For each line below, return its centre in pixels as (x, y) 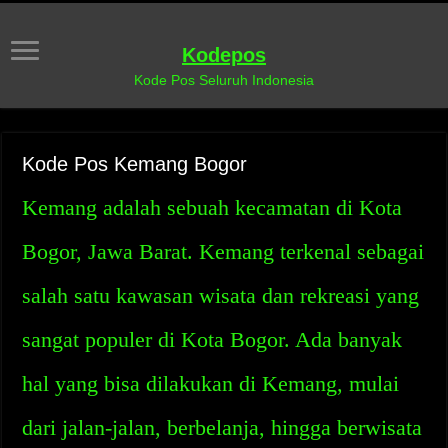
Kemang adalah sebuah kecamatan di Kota (212, 207)
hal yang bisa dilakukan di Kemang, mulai (211, 383)
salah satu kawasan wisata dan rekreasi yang (221, 295)
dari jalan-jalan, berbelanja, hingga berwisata (222, 427)
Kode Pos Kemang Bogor (135, 164)
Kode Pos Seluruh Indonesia (224, 80)
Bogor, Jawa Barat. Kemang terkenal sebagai (223, 251)
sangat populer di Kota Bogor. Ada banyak (212, 339)
